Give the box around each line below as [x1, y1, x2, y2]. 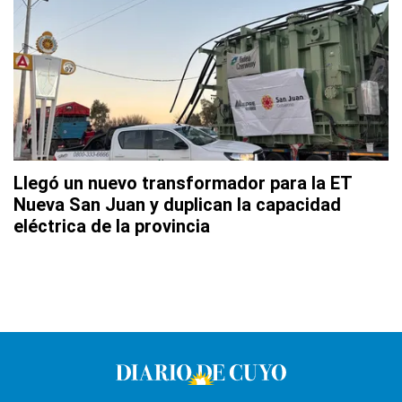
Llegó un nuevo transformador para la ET [13, 172, 352, 195]
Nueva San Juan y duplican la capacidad [13, 194, 341, 216]
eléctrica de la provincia [13, 215, 210, 238]
